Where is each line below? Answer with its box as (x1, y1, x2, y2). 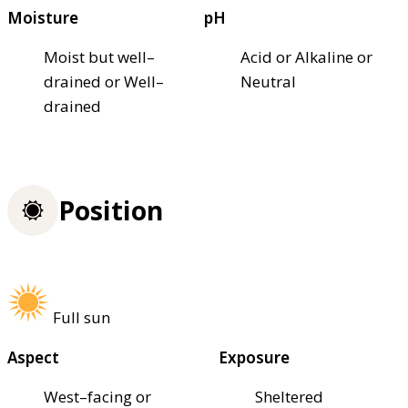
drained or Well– (44, 70, 164, 92)
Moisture (7, 6, 78, 28)
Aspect (7, 346, 59, 368)
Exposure (219, 346, 290, 368)
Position (58, 193, 163, 229)
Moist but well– (44, 46, 155, 67)
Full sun (53, 306, 110, 328)
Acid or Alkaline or (240, 46, 372, 67)
